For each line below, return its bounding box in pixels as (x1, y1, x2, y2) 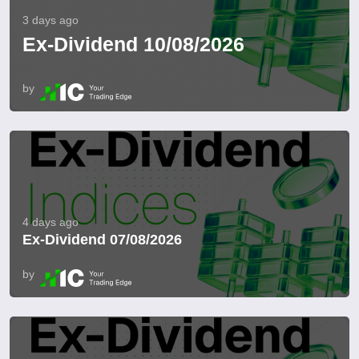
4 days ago (22, 216, 79, 229)
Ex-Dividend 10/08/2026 (22, 33, 244, 56)
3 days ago (22, 14, 79, 27)
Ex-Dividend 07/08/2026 (22, 232, 182, 248)
